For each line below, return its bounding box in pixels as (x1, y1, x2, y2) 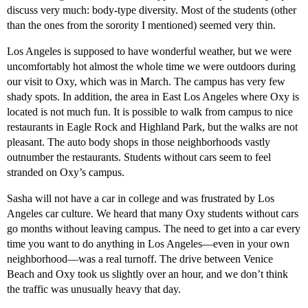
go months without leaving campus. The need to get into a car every (7, 223, 300, 235)
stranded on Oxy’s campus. (7, 166, 124, 179)
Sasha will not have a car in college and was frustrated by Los (7, 192, 274, 205)
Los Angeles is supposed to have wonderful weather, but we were (7, 45, 291, 58)
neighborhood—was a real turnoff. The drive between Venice (7, 253, 273, 265)
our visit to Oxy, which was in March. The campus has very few (7, 76, 285, 88)
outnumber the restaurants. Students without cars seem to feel (7, 151, 271, 164)
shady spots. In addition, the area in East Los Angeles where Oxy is (7, 91, 299, 103)
